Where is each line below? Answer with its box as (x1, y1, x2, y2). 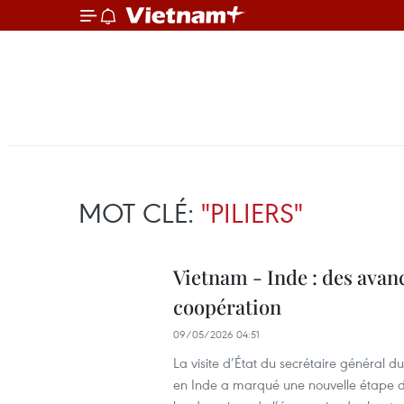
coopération (173, 293, 281, 320)
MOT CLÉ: (78, 194, 201, 231)
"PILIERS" (201, 194, 303, 231)
